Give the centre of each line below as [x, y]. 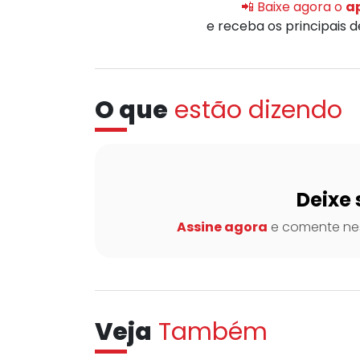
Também [213, 332]
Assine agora [222, 227]
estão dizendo [258, 110]
